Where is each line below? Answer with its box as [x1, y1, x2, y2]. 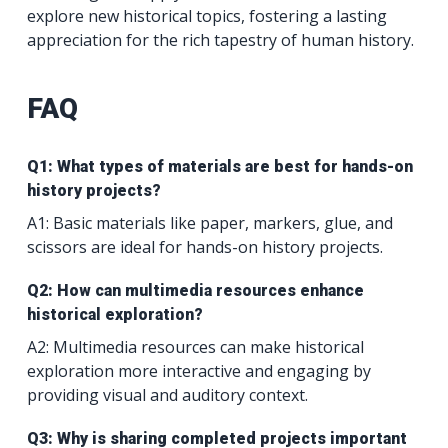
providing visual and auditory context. [27, 384, 309, 406]
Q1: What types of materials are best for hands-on [27, 157, 414, 176]
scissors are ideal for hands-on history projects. [27, 236, 384, 258]
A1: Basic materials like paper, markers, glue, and [27, 212, 394, 234]
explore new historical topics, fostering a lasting [27, 4, 388, 27]
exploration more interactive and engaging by [27, 360, 372, 382]
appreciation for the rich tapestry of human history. [27, 28, 415, 51]
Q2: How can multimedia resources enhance [27, 281, 365, 300]
